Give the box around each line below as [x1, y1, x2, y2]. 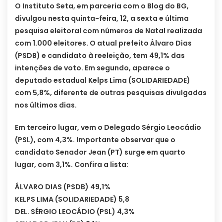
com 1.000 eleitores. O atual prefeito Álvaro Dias [15, 38, 192, 49]
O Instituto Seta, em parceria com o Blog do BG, [15, 1, 189, 11]
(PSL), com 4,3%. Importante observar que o [15, 135, 175, 145]
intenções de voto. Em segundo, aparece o [15, 63, 170, 73]
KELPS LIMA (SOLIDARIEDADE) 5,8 [15, 194, 129, 205]
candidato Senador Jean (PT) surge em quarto [15, 147, 185, 158]
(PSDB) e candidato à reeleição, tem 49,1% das [15, 51, 185, 61]
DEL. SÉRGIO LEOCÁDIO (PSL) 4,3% [15, 207, 135, 217]
